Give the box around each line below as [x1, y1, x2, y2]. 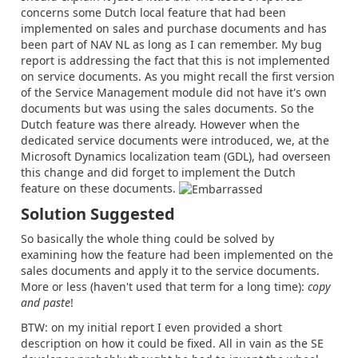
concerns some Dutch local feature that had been [21, 4, 286, 20]
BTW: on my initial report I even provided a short [21, 319, 282, 335]
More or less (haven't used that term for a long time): [21, 279, 308, 295]
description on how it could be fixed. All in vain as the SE [21, 335, 324, 351]
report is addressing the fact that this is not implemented [21, 52, 330, 68]
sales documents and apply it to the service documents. [21, 263, 320, 279]
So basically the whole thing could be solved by [21, 231, 274, 247]
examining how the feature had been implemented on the [21, 247, 333, 263]
